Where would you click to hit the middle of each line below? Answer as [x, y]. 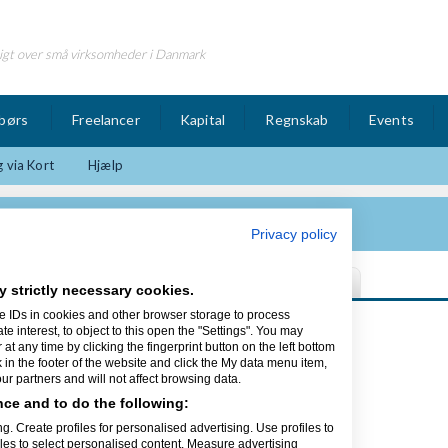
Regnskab [297, 119]
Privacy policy [294, 234]
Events [391, 119]
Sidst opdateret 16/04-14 [126, 331]
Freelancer [106, 119]
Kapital [202, 119]
